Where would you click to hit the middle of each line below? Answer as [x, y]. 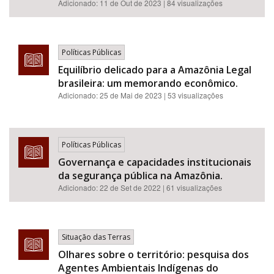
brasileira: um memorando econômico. [148, 83]
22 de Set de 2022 [130, 187]
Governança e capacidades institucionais [155, 162]
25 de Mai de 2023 [131, 95]
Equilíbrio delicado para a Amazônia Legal [155, 70]
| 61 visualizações [192, 187]
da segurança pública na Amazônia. [140, 176]
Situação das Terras [96, 237]
